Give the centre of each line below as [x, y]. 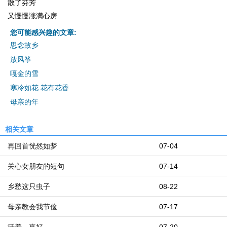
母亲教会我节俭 [32, 207]
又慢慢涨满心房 [32, 16]
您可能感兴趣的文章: [43, 32]
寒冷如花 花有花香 [40, 88]
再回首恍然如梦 [32, 146]
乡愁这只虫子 [29, 186]
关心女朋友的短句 [36, 166]
